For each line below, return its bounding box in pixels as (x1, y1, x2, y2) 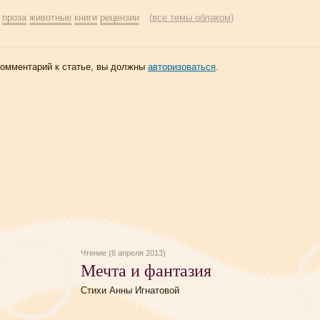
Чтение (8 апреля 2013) (81, 249, 166, 257)
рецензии (100, 12, 139, 23)
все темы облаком (152, 12, 231, 23)
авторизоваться (148, 61, 216, 72)
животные (29, 12, 71, 23)
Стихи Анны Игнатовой (81, 285, 179, 296)
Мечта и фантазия (81, 259, 211, 281)
